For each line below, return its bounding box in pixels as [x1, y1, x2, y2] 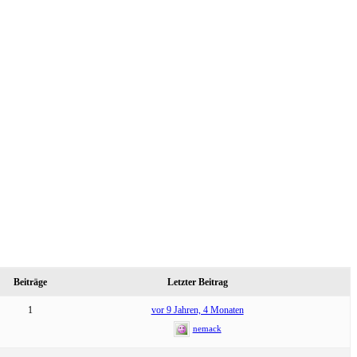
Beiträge [14, 276, 47, 288]
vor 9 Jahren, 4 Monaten [151, 304, 244, 316]
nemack [192, 323, 222, 333]
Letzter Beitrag [167, 276, 228, 288]
